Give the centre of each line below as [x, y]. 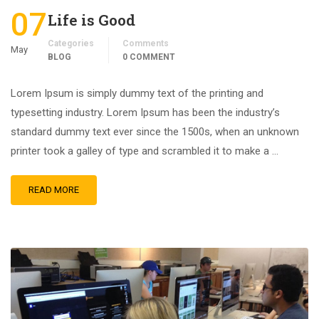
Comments [146, 43]
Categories [71, 43]
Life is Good [91, 20]
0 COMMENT [149, 57]
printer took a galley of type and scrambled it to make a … [145, 151]
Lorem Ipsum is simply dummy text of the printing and [137, 93]
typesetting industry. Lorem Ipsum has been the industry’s [145, 112]
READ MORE [54, 189]
